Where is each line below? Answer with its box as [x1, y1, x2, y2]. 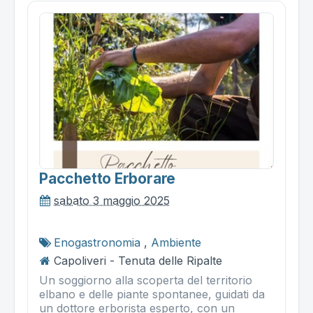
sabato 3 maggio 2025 [54, 194, 170, 208]
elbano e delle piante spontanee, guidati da [39, 287, 265, 302]
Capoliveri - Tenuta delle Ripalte [54, 254, 222, 268]
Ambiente [151, 235, 201, 250]
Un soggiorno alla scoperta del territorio [39, 273, 252, 288]
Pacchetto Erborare [39, 170, 176, 188]
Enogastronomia [54, 235, 140, 250]
